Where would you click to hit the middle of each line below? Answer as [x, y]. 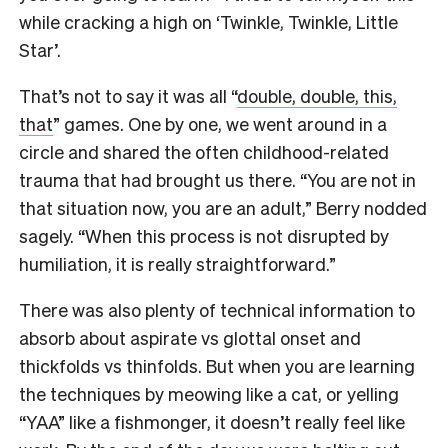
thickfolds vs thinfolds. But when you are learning [217, 366]
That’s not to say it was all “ [128, 96]
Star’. [42, 50]
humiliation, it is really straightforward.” [179, 264]
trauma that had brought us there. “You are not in [217, 180]
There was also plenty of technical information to [217, 310]
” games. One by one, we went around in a [220, 124]
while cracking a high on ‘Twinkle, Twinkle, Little [208, 22]
